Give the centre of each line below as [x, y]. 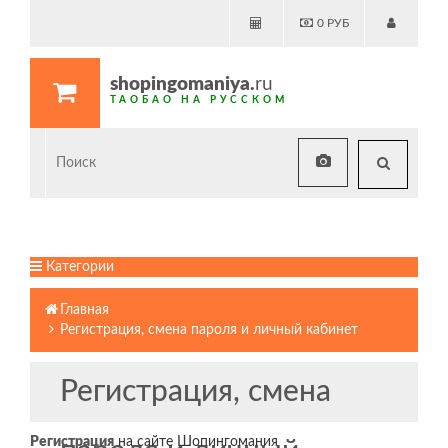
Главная [84, 310]
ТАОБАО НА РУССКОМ [199, 100]
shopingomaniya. [182, 84]
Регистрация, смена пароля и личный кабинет [209, 330]
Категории [78, 267]
